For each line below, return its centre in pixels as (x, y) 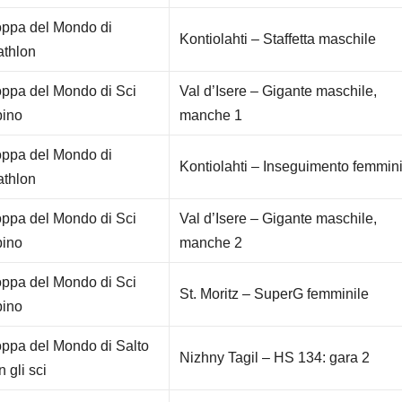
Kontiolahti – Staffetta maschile (278, 39)
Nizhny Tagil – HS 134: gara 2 (275, 358)
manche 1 (211, 116)
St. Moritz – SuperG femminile (275, 294)
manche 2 (211, 243)
